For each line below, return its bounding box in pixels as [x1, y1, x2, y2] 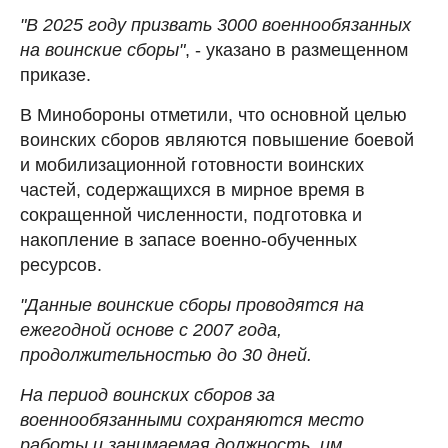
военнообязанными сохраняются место [20, 409, 364, 430]
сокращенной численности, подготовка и [20, 204, 362, 225]
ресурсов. [20, 254, 102, 275]
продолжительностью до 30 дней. [20, 344, 312, 365]
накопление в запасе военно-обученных [20, 229, 357, 250]
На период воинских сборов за [20, 384, 275, 405]
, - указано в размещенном [185, 39, 408, 60]
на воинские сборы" [20, 39, 185, 60]
